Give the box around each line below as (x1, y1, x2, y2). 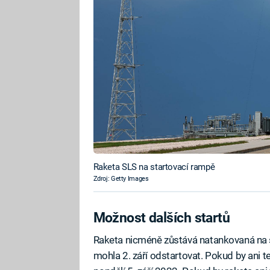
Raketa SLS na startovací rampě (93, 162, 215, 173)
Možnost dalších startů (93, 209, 230, 225)
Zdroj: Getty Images (93, 175, 149, 183)
